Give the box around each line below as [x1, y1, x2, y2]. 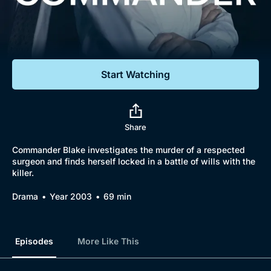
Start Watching [101, 68, 170, 80]
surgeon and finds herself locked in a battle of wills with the [12, 156, 255, 166]
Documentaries [30, 18, 111, 30]
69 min [103, 191, 131, 201]
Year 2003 [50, 191, 92, 201]
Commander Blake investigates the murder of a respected [12, 145, 245, 155]
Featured [15, 39, 62, 52]
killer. [12, 168, 34, 178]
